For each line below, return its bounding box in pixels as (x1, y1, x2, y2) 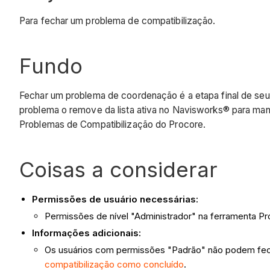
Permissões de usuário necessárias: (32, 193, 198, 206)
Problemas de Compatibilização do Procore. (19, 119, 206, 131)
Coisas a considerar (19, 157, 218, 183)
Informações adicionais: (32, 227, 141, 239)
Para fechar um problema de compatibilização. (19, 14, 216, 27)
